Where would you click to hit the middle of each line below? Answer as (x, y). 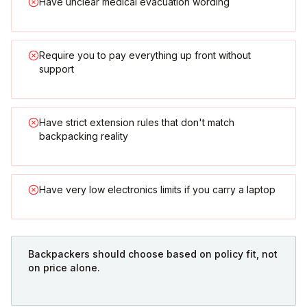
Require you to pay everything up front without (145, 56)
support (57, 69)
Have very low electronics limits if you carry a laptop (157, 190)
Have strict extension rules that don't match (137, 123)
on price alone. (64, 268)
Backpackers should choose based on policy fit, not (153, 254)
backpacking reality (84, 136)
